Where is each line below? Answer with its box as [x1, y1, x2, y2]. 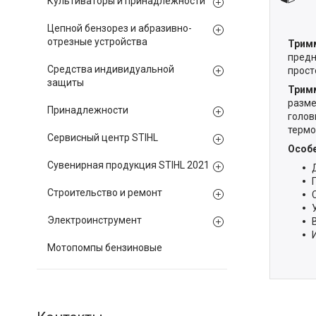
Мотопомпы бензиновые [47, 242, 162, 253]
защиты [47, 77, 84, 88]
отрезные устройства [47, 36, 147, 47]
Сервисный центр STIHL [47, 132, 158, 143]
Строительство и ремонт [47, 187, 162, 198]
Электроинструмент [47, 214, 142, 226]
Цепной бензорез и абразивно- [47, 23, 192, 34]
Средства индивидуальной [47, 63, 174, 75]
